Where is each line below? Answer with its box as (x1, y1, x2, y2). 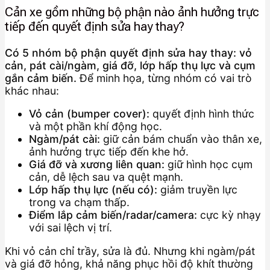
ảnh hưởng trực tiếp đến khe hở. (29, 145, 189, 159)
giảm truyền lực (157, 183, 237, 196)
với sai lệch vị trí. (29, 221, 112, 234)
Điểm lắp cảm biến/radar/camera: (29, 209, 197, 222)
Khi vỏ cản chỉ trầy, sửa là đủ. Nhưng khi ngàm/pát (5, 245, 255, 258)
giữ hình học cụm (165, 158, 253, 171)
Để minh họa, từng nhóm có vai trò (77, 71, 252, 84)
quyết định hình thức (149, 107, 254, 121)
